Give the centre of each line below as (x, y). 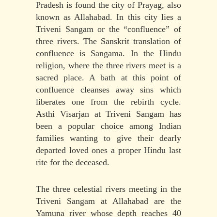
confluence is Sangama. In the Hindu (108, 54)
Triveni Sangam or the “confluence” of (108, 29)
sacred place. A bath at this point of (108, 78)
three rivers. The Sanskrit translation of (108, 41)
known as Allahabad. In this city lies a (108, 17)
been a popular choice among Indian (108, 126)
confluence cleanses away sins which (108, 90)
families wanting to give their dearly (108, 138)
